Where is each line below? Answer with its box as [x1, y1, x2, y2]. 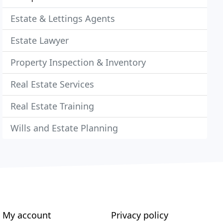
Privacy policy [111, 209, 168, 221]
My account [2, 209, 52, 221]
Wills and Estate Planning [10, 122, 118, 134]
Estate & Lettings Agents [10, 12, 115, 24]
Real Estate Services [10, 78, 95, 90]
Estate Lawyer [10, 34, 69, 46]
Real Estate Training [10, 100, 95, 112]
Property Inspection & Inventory [10, 56, 146, 68]
